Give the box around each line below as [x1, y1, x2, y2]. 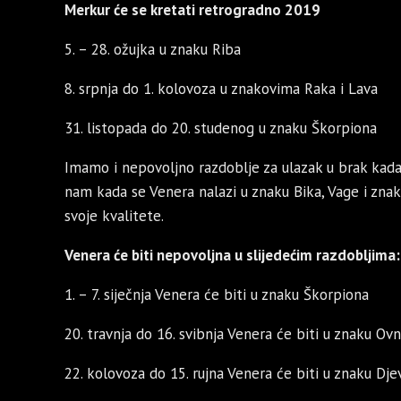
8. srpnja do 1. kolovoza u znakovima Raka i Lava [64, 79, 378, 99]
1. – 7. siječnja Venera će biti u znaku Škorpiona [64, 285, 369, 305]
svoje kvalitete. [64, 206, 164, 226]
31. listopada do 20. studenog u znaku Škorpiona [64, 118, 377, 139]
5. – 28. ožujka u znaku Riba [64, 39, 241, 60]
